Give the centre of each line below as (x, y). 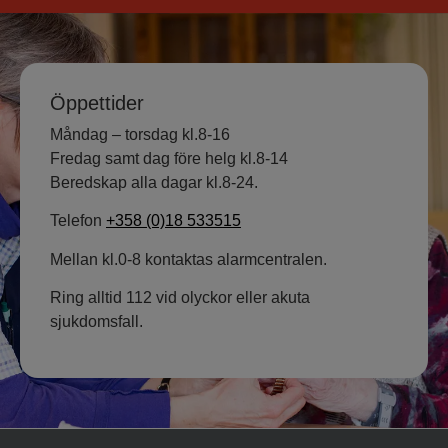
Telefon (78, 221)
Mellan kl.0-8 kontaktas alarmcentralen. (188, 259)
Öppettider (97, 102)
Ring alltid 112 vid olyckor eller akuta (180, 297)
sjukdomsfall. (96, 321)
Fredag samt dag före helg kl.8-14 (169, 158)
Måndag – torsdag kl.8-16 (140, 134)
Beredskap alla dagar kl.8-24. (156, 182)
